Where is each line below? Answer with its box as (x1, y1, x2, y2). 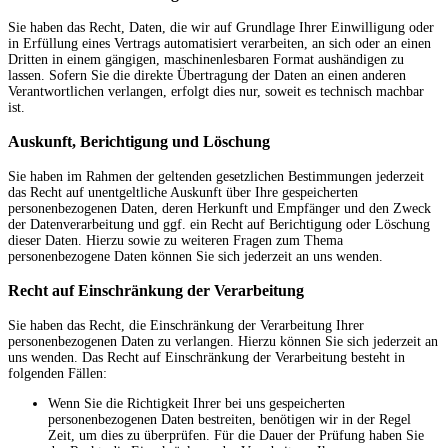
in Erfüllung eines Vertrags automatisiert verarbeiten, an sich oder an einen (8, 36, 431, 52)
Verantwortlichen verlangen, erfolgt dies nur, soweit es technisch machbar (8, 84, 424, 100)
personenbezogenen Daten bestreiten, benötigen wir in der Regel (48, 411, 411, 427)
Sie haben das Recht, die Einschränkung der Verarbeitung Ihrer (8, 317, 364, 333)
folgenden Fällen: (8, 365, 107, 381)
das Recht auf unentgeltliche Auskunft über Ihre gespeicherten (8, 184, 358, 200)
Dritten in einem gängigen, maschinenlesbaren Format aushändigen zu (8, 52, 404, 68)
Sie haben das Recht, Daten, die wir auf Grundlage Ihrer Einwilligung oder (8, 20, 434, 36)
